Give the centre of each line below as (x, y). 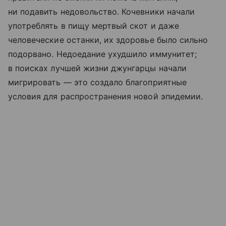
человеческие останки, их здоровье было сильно (108, 40)
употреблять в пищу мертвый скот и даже (94, 26)
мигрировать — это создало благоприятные (97, 82)
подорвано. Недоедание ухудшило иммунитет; (102, 54)
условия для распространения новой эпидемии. (106, 97)
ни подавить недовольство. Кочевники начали (102, 12)
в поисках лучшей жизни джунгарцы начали (97, 68)
